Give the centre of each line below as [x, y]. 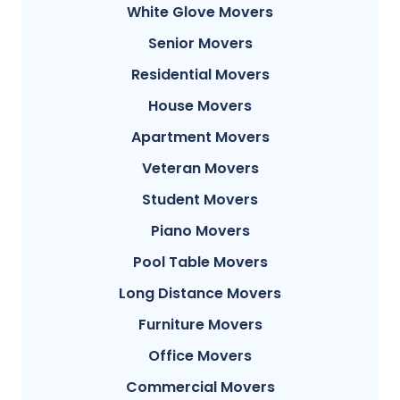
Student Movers [200, 199]
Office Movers [200, 355]
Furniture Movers [200, 324]
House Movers [200, 105]
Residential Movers [200, 74]
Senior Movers [200, 43]
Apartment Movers [200, 137]
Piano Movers [200, 230]
